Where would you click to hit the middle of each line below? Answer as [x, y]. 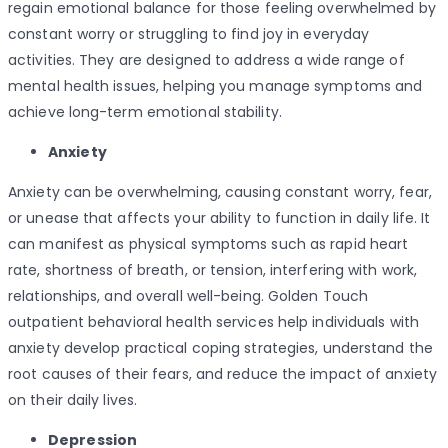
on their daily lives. [73, 400]
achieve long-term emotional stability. [145, 112]
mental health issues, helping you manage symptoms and [215, 86]
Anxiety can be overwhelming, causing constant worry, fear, [220, 192]
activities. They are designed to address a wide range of [206, 60]
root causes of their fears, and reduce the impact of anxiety [223, 374]
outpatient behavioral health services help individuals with [213, 322]
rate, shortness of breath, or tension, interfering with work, [213, 270]
